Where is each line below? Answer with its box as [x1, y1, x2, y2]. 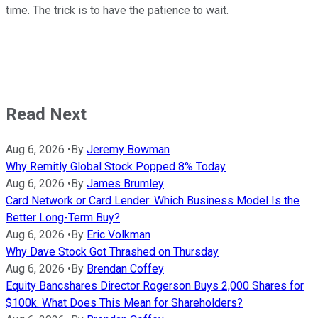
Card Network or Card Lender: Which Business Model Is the [6, 193, 300, 207]
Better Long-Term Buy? [6, 210, 120, 224]
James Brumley [87, 176, 164, 190]
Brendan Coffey [87, 261, 164, 275]
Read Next [6, 104, 87, 124]
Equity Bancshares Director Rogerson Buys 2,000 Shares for [6, 278, 304, 292]
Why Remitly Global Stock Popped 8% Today [6, 159, 226, 173]
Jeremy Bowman [87, 142, 170, 156]
